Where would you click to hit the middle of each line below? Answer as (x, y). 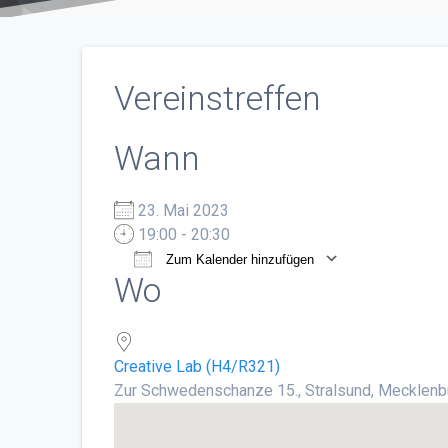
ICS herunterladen (211, 290)
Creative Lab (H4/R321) (197, 366)
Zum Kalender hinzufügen (238, 259)
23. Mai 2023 (190, 210)
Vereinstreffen (218, 98)
